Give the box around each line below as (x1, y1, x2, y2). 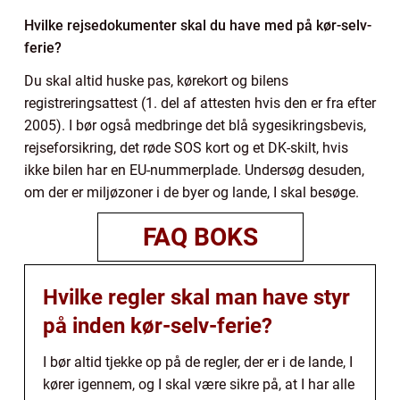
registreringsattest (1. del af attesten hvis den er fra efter (24, 95, 376, 112)
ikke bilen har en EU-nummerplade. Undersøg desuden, (24, 162, 364, 179)
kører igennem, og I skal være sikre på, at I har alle (43, 376, 354, 394)
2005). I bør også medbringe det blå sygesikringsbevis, (24, 117, 366, 135)
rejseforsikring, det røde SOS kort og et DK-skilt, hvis (24, 139, 348, 157)
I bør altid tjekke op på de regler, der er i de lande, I (43, 354, 353, 371)
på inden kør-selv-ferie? (43, 313, 272, 339)
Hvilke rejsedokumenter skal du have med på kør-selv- (24, 17, 371, 35)
